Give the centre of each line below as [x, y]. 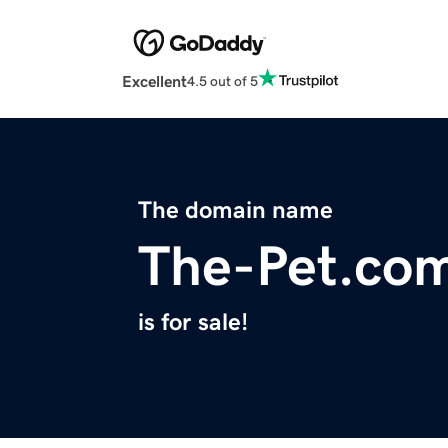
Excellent [154, 81]
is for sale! [193, 322]
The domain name [235, 210]
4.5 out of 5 [222, 80]
